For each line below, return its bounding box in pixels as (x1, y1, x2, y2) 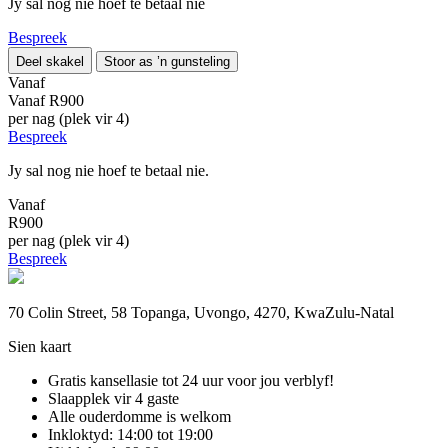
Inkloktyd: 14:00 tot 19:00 (48, 425, 213, 443)
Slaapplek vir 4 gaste (48, 389, 179, 407)
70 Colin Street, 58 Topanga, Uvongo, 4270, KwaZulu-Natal (8, 303, 394, 321)
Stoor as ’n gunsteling (104, 53, 230, 69)
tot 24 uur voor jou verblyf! (158, 371, 334, 389)
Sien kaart (8, 337, 71, 355)
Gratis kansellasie (48, 371, 158, 389)
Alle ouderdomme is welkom (48, 407, 231, 425)
